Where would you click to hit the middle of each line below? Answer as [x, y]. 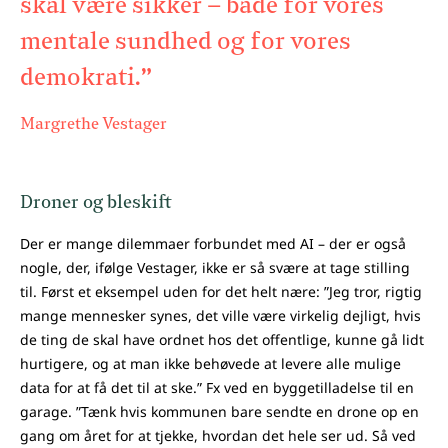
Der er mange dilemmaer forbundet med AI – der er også [213, 244]
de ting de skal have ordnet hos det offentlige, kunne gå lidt [222, 340]
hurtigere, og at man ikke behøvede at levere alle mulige [210, 364]
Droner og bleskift [96, 203]
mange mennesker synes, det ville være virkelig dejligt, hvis [220, 316]
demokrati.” [86, 78]
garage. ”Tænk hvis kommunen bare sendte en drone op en [219, 412]
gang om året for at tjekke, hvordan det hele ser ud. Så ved [218, 436]
